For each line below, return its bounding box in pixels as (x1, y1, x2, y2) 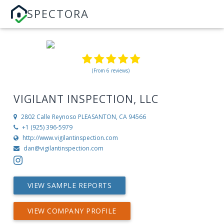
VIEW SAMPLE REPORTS (27, 180, 112, 190)
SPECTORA (27, 6, 89, 21)
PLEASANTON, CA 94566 (77, 112, 146, 121)
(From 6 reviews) (92, 67, 130, 74)
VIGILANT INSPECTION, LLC (13, 92, 158, 106)
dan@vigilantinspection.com (23, 144, 103, 153)
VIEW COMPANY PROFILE (27, 206, 116, 216)
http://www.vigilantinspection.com (22, 133, 118, 142)
